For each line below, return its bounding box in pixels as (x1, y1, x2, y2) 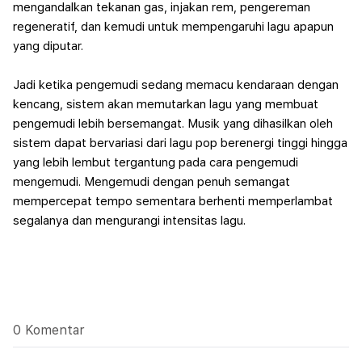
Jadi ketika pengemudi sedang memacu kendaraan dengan (13, 78, 339, 92)
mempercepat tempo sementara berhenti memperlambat (13, 194, 333, 208)
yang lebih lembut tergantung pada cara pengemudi (13, 155, 298, 170)
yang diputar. (13, 39, 86, 53)
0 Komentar (13, 322, 85, 338)
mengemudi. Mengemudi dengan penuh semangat (13, 175, 290, 189)
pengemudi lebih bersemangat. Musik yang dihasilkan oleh (13, 116, 333, 131)
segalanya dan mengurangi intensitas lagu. (13, 213, 246, 228)
